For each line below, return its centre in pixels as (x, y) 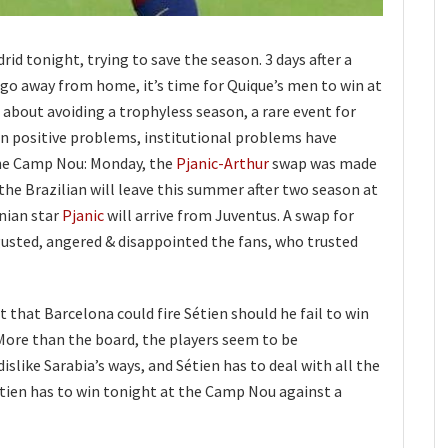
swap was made (323, 163)
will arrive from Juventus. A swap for (229, 215)
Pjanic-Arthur (222, 163)
